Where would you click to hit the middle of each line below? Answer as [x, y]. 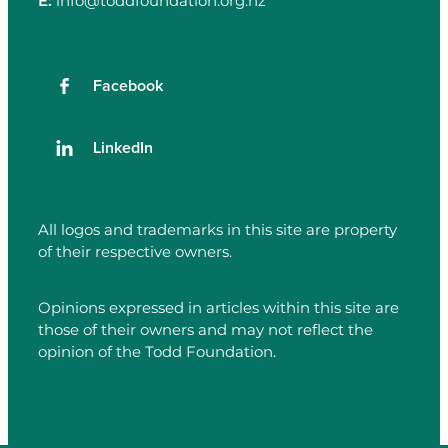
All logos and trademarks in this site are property [217, 231]
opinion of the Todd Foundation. [157, 352]
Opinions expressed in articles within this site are [218, 308]
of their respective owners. [135, 253]
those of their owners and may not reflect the [205, 330]
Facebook [128, 86]
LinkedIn [123, 148]
